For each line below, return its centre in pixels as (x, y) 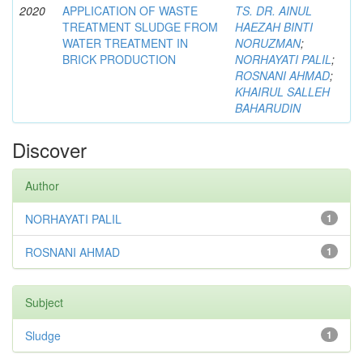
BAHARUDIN (268, 107)
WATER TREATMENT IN (125, 43)
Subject (44, 302)
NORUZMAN (268, 43)
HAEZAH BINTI (274, 26)
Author (42, 185)
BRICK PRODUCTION (119, 59)
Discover (49, 149)
